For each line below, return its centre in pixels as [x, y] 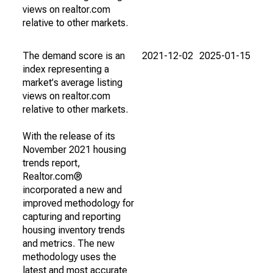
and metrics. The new [69, 243]
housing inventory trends [74, 230]
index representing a [66, 69]
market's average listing [73, 83]
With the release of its [69, 136]
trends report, [51, 163]
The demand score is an [74, 56]
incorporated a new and [72, 190]
